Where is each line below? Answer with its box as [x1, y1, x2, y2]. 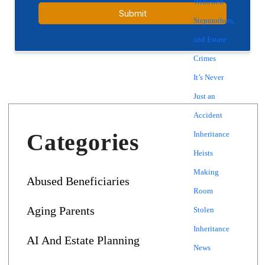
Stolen [193, 205, 214, 214]
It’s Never [193, 73, 224, 82]
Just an [193, 92, 215, 101]
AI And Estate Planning [27, 234, 140, 247]
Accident [193, 111, 222, 119]
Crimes [193, 54, 216, 63]
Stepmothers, [193, 16, 235, 25]
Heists [193, 148, 213, 157]
